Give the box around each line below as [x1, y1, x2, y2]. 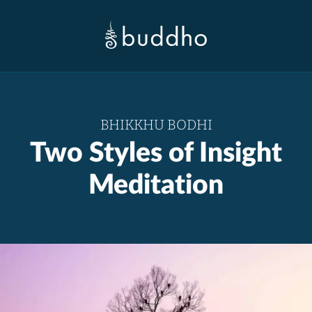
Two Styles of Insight [30, 140, 282, 167]
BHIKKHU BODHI [100, 116, 212, 133]
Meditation [88, 172, 224, 199]
